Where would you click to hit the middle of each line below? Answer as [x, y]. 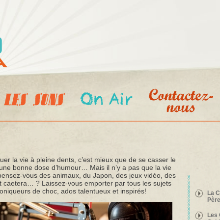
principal [95, 24]
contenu [94, 14]
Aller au [94, 5]
